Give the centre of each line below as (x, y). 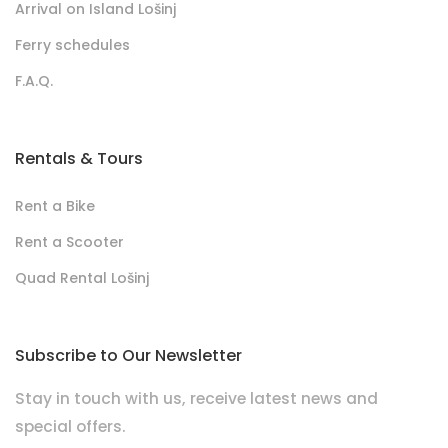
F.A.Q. (34, 81)
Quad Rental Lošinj (82, 278)
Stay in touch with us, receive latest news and (196, 399)
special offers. (70, 427)
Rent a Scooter (69, 242)
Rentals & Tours (79, 159)
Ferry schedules (72, 45)
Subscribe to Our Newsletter (128, 356)
